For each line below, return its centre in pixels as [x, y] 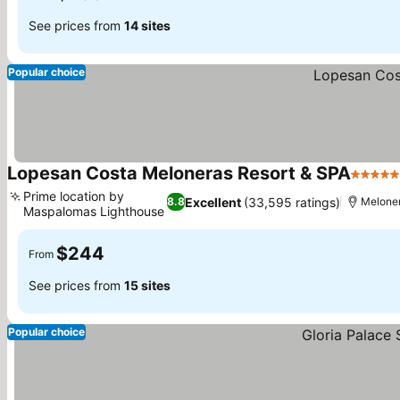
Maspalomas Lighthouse [94, 211]
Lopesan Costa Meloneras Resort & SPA [179, 173]
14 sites [147, 25]
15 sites [147, 285]
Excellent [213, 202]
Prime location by [74, 196]
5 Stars [374, 183]
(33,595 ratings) [292, 202]
